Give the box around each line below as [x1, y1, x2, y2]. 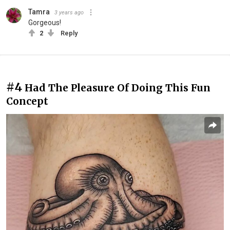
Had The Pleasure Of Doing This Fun [25, 81, 210, 94]
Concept [6, 94, 48, 107]
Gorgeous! [28, 18, 61, 27]
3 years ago [54, 9, 84, 16]
